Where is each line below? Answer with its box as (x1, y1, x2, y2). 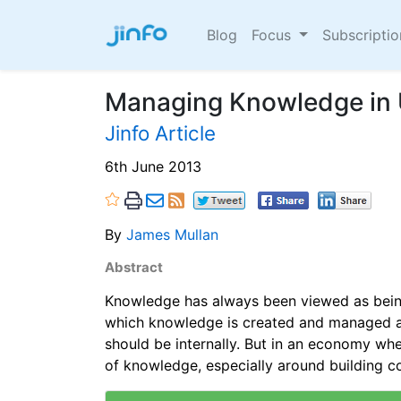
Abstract (105, 258, 163, 276)
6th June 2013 (105, 157, 201, 175)
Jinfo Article (105, 121, 216, 146)
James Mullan (126, 225, 218, 243)
